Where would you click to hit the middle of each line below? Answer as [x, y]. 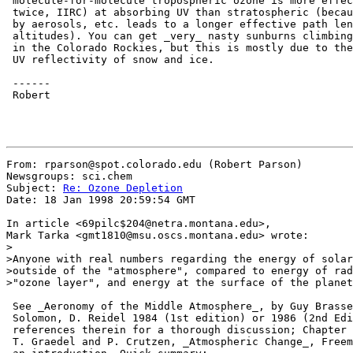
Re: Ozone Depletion [123, 188]
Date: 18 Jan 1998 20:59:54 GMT [101, 200]
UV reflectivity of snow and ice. [110, 59]
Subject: [35, 188]
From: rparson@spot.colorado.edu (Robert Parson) [154, 164]
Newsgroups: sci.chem [69, 176]
